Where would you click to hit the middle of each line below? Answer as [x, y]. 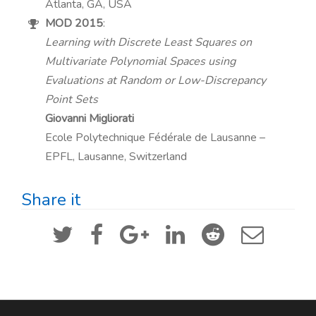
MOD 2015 [74, 23]
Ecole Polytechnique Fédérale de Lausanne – [156, 138]
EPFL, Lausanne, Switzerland [116, 157]
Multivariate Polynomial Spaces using [141, 61]
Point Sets [72, 99]
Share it [51, 200]
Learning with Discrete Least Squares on [149, 42]
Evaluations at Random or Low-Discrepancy [156, 80]
